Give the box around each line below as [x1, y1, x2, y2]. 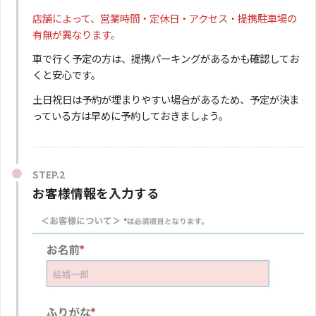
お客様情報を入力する [32, 184, 159, 202]
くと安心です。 [32, 67, 101, 83]
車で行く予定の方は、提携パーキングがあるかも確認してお [32, 51, 299, 66]
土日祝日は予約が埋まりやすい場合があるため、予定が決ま [32, 91, 299, 107]
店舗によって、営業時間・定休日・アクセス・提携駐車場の [32, 10, 297, 25]
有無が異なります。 [32, 26, 121, 42]
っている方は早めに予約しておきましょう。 [32, 107, 229, 123]
